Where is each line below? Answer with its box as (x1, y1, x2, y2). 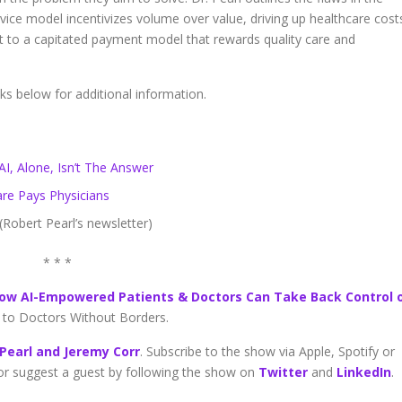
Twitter (258, 363, 308, 381)
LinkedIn (336, 363, 391, 381)
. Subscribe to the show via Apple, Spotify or (140, 343, 395, 361)
